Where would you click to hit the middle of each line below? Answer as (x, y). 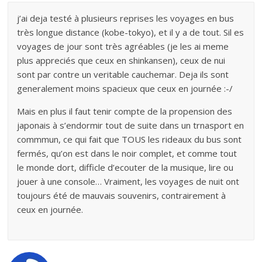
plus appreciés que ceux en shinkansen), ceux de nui (121, 60)
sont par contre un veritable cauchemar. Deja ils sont (123, 74)
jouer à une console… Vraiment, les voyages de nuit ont (128, 181)
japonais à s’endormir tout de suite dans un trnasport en (131, 125)
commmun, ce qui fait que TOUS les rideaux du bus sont (130, 139)
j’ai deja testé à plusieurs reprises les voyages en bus (126, 18)
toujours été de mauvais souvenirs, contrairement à (122, 195)
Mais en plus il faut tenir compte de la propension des (125, 111)
